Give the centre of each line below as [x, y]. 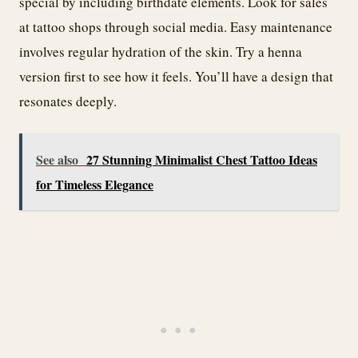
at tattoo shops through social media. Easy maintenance [176, 26]
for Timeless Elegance [95, 185]
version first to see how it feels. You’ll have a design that [176, 76]
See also [57, 160]
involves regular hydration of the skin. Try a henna [161, 51]
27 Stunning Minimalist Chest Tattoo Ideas [202, 160]
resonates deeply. [68, 101]
